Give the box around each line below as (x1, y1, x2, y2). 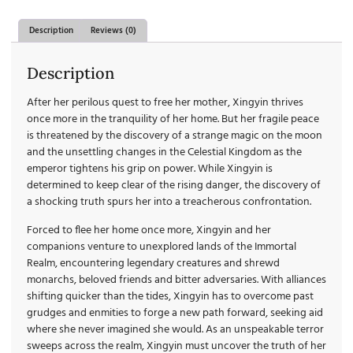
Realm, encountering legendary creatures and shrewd (27, 254, 280, 273)
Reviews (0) (90, 23, 136, 38)
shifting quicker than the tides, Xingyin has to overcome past (27, 287, 314, 306)
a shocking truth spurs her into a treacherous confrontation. (27, 193, 311, 212)
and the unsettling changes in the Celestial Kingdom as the (27, 143, 302, 162)
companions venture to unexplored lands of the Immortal (27, 237, 296, 256)
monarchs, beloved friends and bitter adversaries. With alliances (27, 270, 326, 289)
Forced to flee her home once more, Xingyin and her (27, 221, 271, 240)
